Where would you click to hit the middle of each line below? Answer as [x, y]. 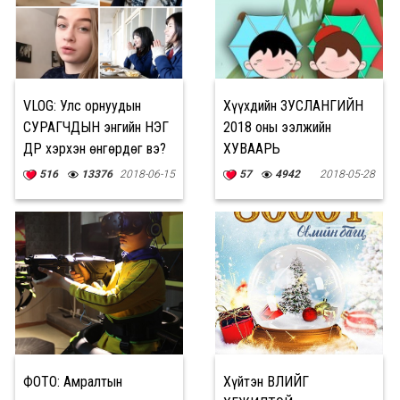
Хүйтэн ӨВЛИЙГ [266, 382]
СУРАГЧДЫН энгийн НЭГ [96, 127]
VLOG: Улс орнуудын [82, 106]
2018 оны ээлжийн [277, 127]
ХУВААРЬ [252, 149]
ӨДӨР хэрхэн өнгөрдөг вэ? [95, 149]
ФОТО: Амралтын [73, 382]
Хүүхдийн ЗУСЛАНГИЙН [293, 106]
